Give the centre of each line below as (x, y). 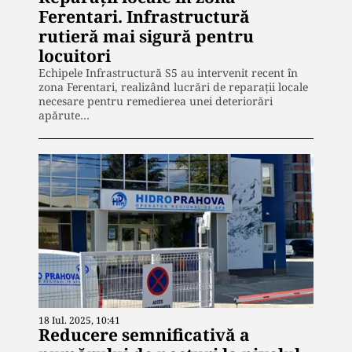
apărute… (64, 115)
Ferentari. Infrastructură (144, 16)
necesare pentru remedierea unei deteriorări (156, 101)
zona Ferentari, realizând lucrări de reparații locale (173, 86)
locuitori (75, 55)
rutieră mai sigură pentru (146, 36)
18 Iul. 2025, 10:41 (79, 321)
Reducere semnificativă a (144, 335)
